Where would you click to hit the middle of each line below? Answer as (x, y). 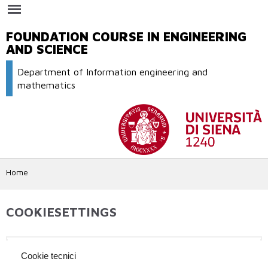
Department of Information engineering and (113, 72)
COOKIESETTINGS (61, 211)
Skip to (110, 6)
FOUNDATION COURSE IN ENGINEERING (126, 36)
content (112, 28)
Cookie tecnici (48, 256)
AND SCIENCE (47, 49)
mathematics (47, 85)
